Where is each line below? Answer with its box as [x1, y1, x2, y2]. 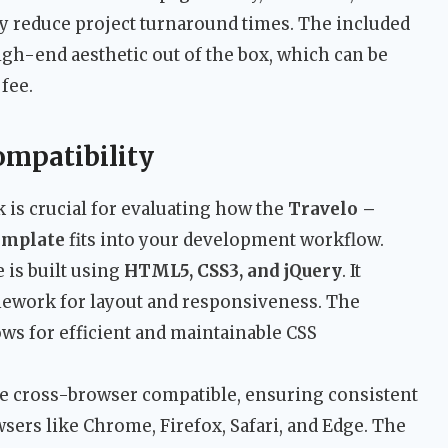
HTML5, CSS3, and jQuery [124, 260, 342, 283]
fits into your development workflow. [65, 229, 384, 252]
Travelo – [288, 198, 376, 221]
